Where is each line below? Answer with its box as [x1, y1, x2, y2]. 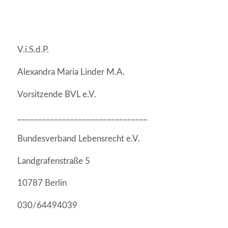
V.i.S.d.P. [17, 45, 49, 54]
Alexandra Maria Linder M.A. [17, 68, 125, 76]
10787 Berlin [17, 179, 67, 188]
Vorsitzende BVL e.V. [17, 90, 96, 99]
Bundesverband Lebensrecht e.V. [17, 134, 140, 143]
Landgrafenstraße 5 [17, 156, 90, 165]
